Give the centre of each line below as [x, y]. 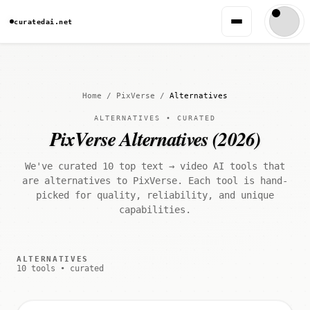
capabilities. [155, 210]
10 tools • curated [60, 268]
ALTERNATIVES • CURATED [155, 118]
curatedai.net [43, 21]
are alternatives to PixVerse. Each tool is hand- [155, 181]
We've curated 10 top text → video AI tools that [155, 166]
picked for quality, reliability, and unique [155, 195]
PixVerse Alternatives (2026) [155, 139]
